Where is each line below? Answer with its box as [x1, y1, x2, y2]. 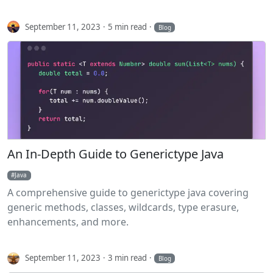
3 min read [108, 252, 147, 263]
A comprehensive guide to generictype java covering [7, 186, 249, 200]
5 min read [108, 21, 147, 32]
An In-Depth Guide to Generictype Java [7, 146, 224, 163]
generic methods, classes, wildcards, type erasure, [7, 200, 239, 214]
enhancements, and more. [7, 215, 129, 229]
